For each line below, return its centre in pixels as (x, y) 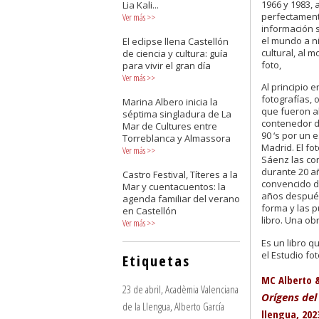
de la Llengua (146, 306)
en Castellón (150, 211)
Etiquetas (156, 261)
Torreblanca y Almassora (177, 138)
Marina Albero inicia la (170, 102)
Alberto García (199, 306)
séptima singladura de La (177, 114)
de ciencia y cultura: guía (175, 53)
